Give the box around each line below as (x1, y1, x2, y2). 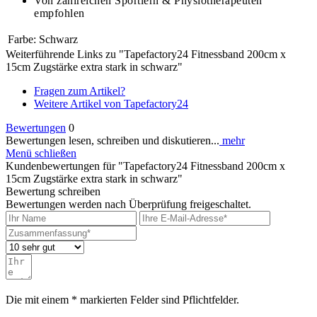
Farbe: (8, 33, 36, 46)
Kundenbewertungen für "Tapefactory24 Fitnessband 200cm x (6, 160, 285, 173)
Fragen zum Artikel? (34, 85, 125, 98)
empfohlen (34, 7, 85, 20)
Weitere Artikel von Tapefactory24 (34, 98, 188, 110)
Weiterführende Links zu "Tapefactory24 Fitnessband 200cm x (6, 48, 286, 61)
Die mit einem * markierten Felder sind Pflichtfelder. (6, 294, 239, 306)
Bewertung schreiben (6, 185, 100, 198)
